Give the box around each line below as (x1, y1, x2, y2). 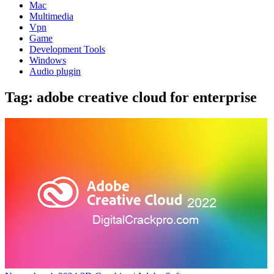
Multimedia (29, 11, 73, 21)
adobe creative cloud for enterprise (37, 89, 257, 105)
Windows (29, 55, 66, 65)
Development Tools (29, 44, 105, 54)
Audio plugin (29, 66, 81, 76)
